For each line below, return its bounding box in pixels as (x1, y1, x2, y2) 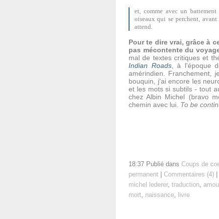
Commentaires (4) (164, 171, 214, 178)
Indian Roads (129, 62, 172, 69)
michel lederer (129, 181, 168, 188)
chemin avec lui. (129, 101, 180, 109)
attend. (134, 23, 154, 30)
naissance (145, 192, 174, 198)
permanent (129, 171, 158, 178)
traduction (172, 181, 199, 188)
